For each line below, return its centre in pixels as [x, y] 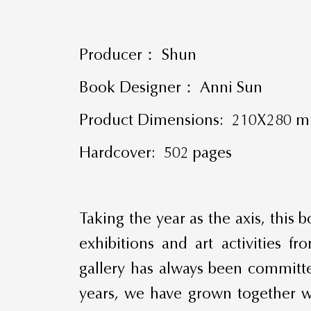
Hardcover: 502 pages [156, 153]
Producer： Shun [138, 54]
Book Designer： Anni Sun [171, 87]
